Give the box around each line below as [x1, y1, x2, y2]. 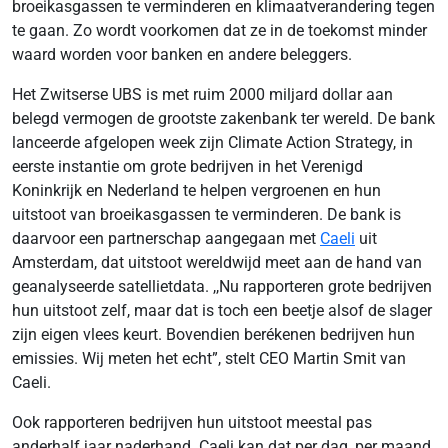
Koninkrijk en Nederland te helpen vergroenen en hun [12, 180, 381, 200]
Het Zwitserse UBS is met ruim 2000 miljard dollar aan [12, 84, 393, 104]
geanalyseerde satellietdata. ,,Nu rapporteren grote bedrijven [12, 276, 432, 296]
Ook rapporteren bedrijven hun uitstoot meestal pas [12, 412, 372, 432]
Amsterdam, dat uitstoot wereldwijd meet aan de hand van [12, 252, 422, 272]
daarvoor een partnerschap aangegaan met [12, 228, 320, 248]
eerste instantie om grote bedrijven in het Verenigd [12, 156, 363, 176]
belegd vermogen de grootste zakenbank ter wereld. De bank [12, 108, 435, 128]
